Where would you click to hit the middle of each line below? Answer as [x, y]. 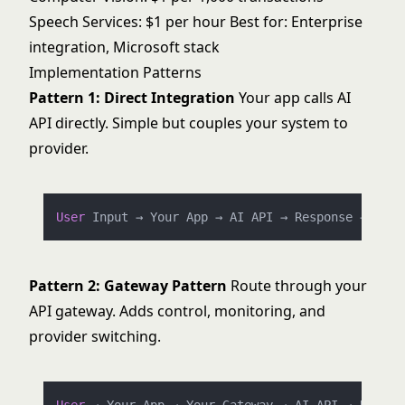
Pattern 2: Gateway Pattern [128, 286]
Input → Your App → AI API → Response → [229, 217]
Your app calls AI [293, 98]
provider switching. [95, 336]
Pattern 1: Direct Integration [132, 98]
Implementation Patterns [115, 72]
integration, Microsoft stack [124, 47]
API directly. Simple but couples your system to [188, 123]
